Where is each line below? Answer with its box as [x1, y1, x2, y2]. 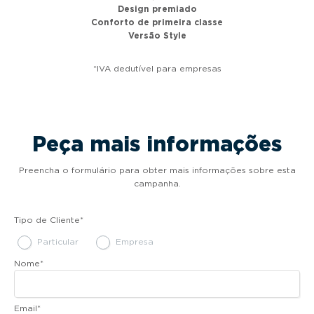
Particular [37, 236, 78, 247]
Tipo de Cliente [14, 214, 80, 226]
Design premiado [117, 4, 197, 15]
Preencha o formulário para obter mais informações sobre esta [18, 165, 296, 176]
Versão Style [128, 30, 186, 41]
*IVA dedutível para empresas [93, 63, 221, 74]
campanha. [133, 178, 181, 189]
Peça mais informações [32, 131, 282, 157]
